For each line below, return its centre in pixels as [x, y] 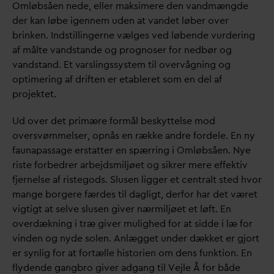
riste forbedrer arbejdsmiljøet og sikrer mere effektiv [130, 165]
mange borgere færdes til [71, 194]
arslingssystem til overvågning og [156, 65]
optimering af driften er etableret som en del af [117, 79]
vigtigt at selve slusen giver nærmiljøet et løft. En [122, 209]
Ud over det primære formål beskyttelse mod [114, 121]
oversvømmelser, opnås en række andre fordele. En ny [134, 135]
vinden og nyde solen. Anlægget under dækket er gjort [136, 238]
